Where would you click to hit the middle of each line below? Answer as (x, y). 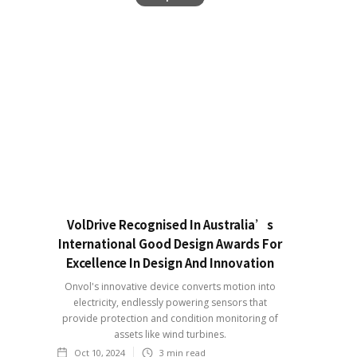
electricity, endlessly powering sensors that (170, 303)
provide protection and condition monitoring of (170, 319)
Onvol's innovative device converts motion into (170, 287)
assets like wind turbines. (170, 335)
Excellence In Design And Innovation (170, 263)
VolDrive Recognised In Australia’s (170, 225)
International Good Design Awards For (170, 244)
